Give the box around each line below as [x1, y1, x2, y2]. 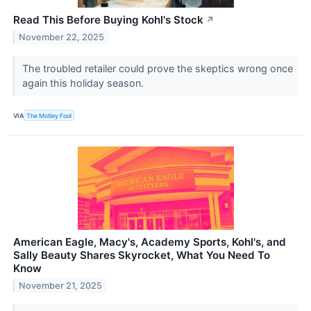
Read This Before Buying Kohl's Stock [13, 12, 203, 26]
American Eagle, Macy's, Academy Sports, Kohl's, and [13, 235, 286, 249]
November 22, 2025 [19, 31, 105, 42]
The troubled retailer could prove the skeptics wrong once [22, 62, 293, 74]
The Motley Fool [26, 111, 72, 119]
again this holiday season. [22, 76, 146, 89]
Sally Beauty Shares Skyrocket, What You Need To [13, 249, 270, 262]
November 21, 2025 [19, 280, 103, 291]
